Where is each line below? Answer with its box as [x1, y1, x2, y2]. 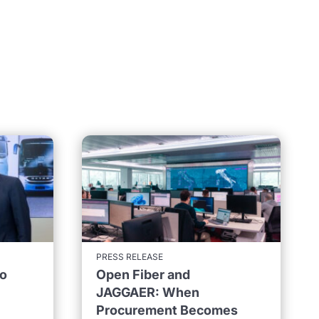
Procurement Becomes [96, 302, 239, 318]
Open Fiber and [96, 266, 191, 282]
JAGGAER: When [96, 284, 200, 300]
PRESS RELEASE [96, 251, 164, 262]
